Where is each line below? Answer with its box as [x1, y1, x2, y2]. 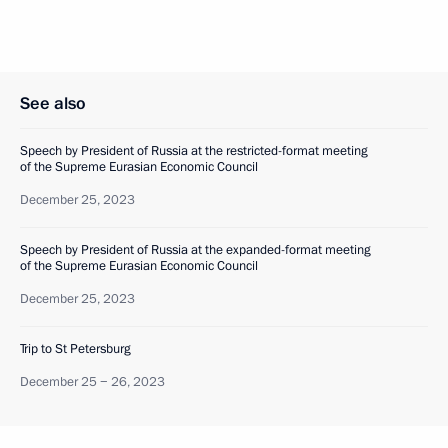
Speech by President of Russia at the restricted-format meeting [20, 142, 368, 160]
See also [20, 92, 86, 115]
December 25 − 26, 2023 [20, 373, 165, 391]
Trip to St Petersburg [20, 340, 131, 358]
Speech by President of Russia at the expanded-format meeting [20, 241, 371, 259]
